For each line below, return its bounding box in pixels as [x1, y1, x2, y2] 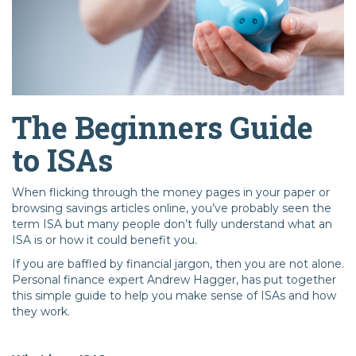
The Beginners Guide [12, 107, 313, 148]
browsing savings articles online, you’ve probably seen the [12, 201, 331, 216]
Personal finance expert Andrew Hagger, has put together [12, 273, 336, 288]
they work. [12, 304, 70, 319]
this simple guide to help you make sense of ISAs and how [12, 288, 336, 304]
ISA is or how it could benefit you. [12, 233, 197, 248]
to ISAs [12, 140, 113, 180]
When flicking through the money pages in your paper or [12, 185, 330, 200]
